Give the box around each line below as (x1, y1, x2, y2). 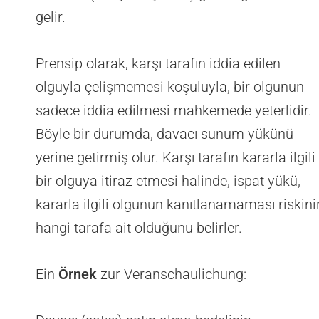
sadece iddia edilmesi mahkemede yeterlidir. (36, 102, 312, 120)
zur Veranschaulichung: (100, 266, 246, 283)
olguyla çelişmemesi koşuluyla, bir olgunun (36, 78, 304, 96)
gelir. (36, 9, 66, 26)
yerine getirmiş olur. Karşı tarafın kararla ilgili (36, 149, 315, 167)
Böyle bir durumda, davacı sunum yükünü (36, 125, 293, 143)
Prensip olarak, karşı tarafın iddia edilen (36, 55, 281, 73)
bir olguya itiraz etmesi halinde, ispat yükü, (36, 172, 300, 190)
